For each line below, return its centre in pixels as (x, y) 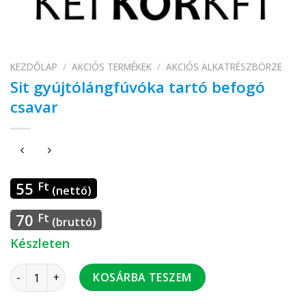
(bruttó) (73, 222)
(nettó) (70, 191)
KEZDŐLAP (34, 67)
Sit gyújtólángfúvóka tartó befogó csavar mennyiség (140, 271)
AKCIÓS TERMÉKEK (112, 67)
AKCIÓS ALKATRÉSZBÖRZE (224, 67)
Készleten (40, 244)
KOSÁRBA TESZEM (142, 278)
